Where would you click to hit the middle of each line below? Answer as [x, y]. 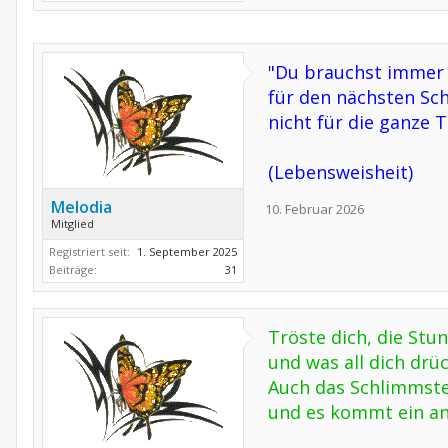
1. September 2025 [187, 251]
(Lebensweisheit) [340, 172]
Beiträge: [73, 269]
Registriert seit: [89, 251]
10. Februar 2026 [314, 209]
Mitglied [72, 223]
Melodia [81, 207]
